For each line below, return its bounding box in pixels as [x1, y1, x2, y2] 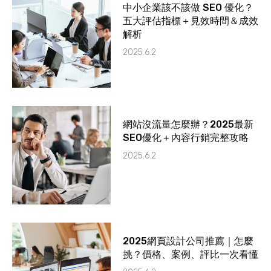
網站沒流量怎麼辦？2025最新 [123, 119, 254, 131]
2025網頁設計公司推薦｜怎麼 [123, 235, 254, 247]
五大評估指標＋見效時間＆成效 [123, 15, 259, 27]
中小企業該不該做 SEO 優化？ [123, 1, 254, 13]
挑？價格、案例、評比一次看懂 [123, 249, 259, 261]
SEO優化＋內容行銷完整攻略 [123, 132, 249, 144]
